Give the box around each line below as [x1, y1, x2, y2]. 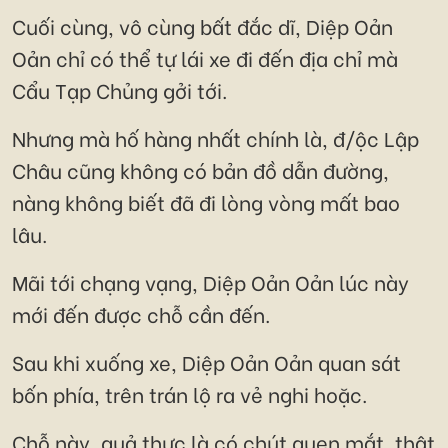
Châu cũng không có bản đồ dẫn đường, [12, 155, 389, 185]
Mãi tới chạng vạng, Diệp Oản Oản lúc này [12, 267, 409, 297]
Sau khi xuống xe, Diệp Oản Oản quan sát [12, 347, 401, 377]
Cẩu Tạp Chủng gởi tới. [12, 75, 227, 105]
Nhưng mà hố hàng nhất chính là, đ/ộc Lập [12, 123, 419, 153]
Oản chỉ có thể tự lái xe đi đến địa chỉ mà [12, 43, 398, 73]
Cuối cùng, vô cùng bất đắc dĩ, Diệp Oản [12, 11, 393, 41]
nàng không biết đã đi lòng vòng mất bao [12, 187, 400, 217]
